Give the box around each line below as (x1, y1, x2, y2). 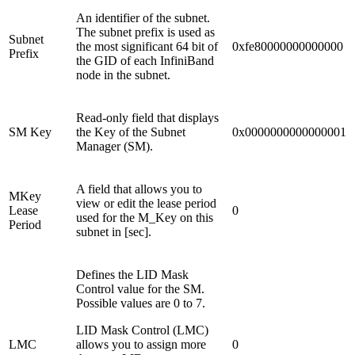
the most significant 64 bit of (76, 39, 218, 53)
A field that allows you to (76, 181, 202, 196)
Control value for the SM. (76, 281, 204, 296)
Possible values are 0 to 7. (76, 296, 205, 310)
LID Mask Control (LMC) (76, 323, 208, 337)
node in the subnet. (76, 67, 170, 82)
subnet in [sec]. (76, 224, 151, 239)
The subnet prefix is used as (76, 25, 215, 39)
